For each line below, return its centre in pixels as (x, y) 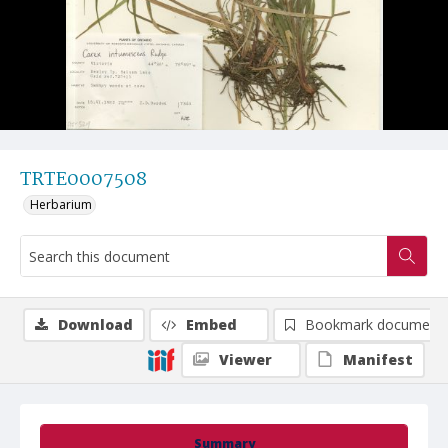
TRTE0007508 (83, 180)
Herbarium (61, 204)
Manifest (378, 359)
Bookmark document (374, 324)
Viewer (245, 359)
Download (95, 324)
